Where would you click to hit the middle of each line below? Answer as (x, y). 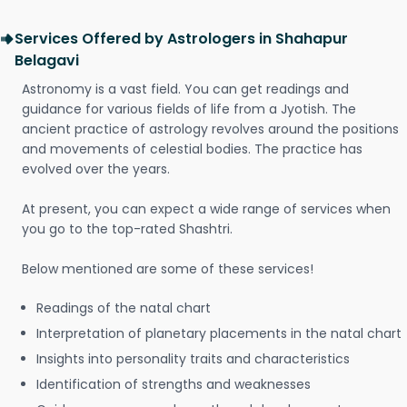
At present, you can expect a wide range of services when (206, 209)
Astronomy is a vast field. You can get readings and (185, 89)
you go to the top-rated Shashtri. (127, 229)
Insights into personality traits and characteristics (193, 359)
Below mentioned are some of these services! (168, 269)
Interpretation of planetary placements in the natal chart (219, 333)
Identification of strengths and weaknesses (174, 384)
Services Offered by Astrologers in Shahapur (181, 39)
